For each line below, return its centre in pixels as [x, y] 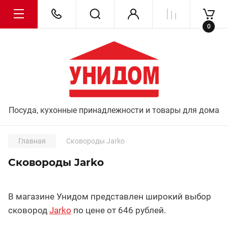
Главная [32, 141]
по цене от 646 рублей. [119, 210]
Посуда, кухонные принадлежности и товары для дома [114, 110]
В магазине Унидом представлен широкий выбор [110, 196]
